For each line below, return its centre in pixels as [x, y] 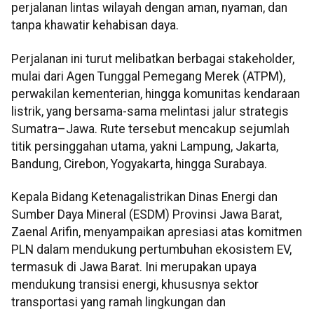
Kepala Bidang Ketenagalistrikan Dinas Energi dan [144, 197]
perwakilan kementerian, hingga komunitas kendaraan [156, 94]
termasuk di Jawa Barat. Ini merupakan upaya [134, 267]
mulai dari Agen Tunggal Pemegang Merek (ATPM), [148, 76]
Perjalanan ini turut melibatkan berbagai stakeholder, [153, 59]
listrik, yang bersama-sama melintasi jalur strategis [150, 111]
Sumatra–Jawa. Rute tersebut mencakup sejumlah [150, 129]
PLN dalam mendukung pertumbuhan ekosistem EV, [151, 249]
